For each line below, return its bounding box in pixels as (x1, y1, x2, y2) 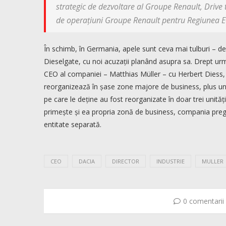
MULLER (202, 157, 223, 165)
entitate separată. (44, 120, 101, 130)
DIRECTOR (112, 157, 139, 165)
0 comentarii (183, 196, 224, 206)
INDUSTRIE (156, 157, 185, 165)
